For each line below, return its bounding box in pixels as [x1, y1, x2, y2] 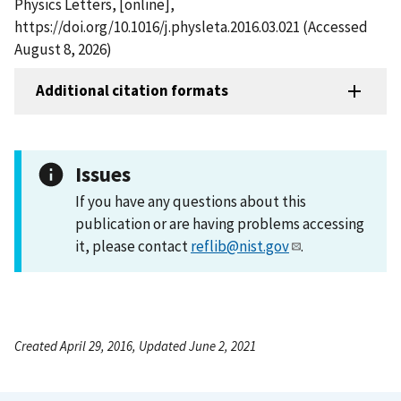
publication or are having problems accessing [75, 213, 364, 234]
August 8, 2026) [14, 38, 112, 59]
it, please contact [75, 235, 191, 256]
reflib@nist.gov [191, 235, 289, 256]
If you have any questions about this [75, 191, 306, 211]
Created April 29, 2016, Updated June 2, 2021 [14, 337, 256, 354]
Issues [75, 160, 131, 187]
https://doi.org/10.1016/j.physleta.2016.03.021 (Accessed [14, 16, 368, 37]
